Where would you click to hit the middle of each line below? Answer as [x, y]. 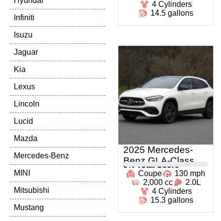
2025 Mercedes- [158, 150]
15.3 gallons [172, 200]
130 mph [190, 173]
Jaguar [26, 52]
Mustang [29, 207]
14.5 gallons [172, 13]
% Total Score [153, 165]
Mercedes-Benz [41, 156]
